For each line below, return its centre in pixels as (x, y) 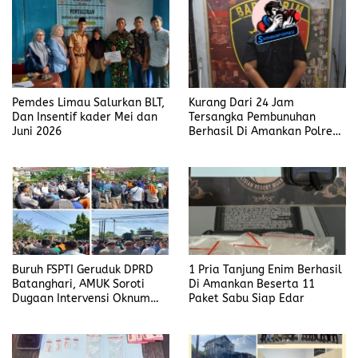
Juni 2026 (37, 131)
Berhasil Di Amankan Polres (263, 131)
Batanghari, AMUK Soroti (78, 284)
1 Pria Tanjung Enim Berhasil (265, 270)
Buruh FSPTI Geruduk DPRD (83, 270)
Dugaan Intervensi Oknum (81, 299)
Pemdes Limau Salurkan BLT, (88, 102)
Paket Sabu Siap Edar (247, 299)
